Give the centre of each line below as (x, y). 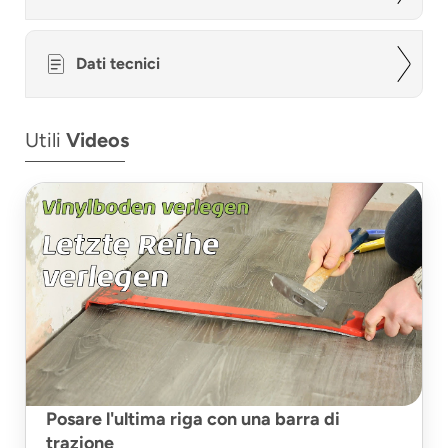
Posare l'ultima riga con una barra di (193, 419)
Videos (97, 140)
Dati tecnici (118, 63)
